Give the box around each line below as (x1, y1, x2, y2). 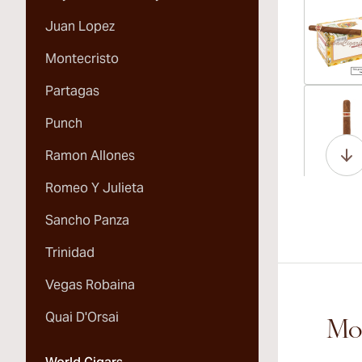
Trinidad (45, 244, 95, 261)
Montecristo (45, 50, 119, 67)
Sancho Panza (45, 212, 129, 229)
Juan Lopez (45, 18, 115, 35)
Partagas (45, 82, 99, 99)
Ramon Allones (45, 147, 135, 164)
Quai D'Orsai (45, 309, 119, 326)
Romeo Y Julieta (45, 179, 144, 196)
